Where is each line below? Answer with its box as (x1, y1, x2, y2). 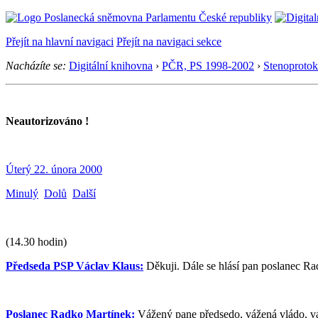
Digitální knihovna (69, 60, 153, 72)
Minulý (6, 187, 38, 199)
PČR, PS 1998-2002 (162, 60, 254, 72)
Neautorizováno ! (6, 115, 89, 127)
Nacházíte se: (6, 60, 66, 72)
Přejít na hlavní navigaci (6, 35, 114, 48)
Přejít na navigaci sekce (116, 35, 221, 48)
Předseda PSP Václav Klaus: (6, 260, 143, 272)
